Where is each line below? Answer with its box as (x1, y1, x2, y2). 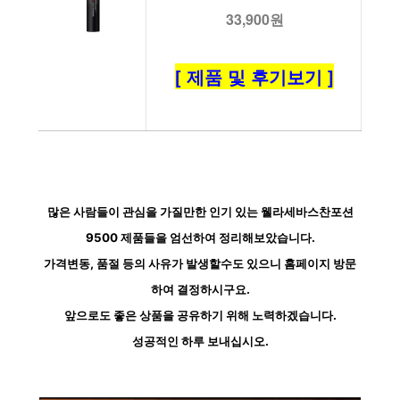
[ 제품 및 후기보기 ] (175, 63, 334, 90)
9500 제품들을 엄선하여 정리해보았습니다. (85, 230, 315, 246)
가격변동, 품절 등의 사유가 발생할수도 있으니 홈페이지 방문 (44, 256, 356, 271)
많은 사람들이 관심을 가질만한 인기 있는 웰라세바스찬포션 (46, 204, 354, 220)
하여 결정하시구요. (150, 282, 250, 297)
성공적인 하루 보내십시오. (131, 334, 269, 349)
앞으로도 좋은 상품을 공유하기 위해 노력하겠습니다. (63, 308, 337, 323)
